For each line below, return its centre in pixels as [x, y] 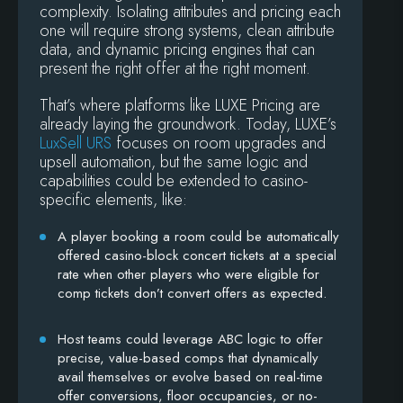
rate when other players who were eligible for [188, 275]
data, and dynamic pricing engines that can [177, 50]
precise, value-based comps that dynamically [188, 358]
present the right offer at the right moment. [175, 69]
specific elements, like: [113, 200]
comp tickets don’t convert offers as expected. [192, 294]
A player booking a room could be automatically [198, 237]
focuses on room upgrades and [219, 143]
